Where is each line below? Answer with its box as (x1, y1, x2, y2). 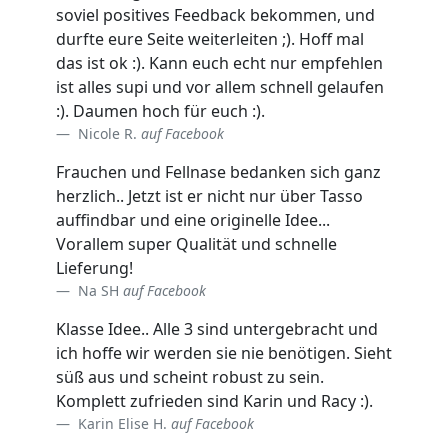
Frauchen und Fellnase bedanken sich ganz (56, 160, 381, 183)
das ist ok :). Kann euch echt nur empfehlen (56, 51, 383, 74)
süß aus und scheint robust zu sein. (56, 365, 324, 388)
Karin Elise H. (74, 413, 171, 433)
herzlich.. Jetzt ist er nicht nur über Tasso (56, 184, 363, 207)
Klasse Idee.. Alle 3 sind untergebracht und (56, 317, 378, 340)
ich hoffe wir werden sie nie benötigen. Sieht (56, 341, 392, 364)
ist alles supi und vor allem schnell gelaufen (56, 75, 384, 98)
